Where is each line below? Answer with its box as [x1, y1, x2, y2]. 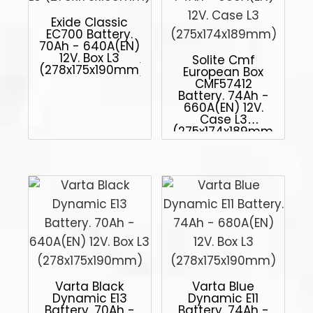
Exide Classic [51, 13, 129, 31]
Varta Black [55, 277, 124, 295]
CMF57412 [194, 75, 252, 92]
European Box [183, 63, 264, 80]
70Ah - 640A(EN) [39, 37, 140, 54]
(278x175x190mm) [39, 61, 145, 78]
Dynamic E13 [52, 289, 127, 307]
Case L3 [199, 110, 247, 128]
